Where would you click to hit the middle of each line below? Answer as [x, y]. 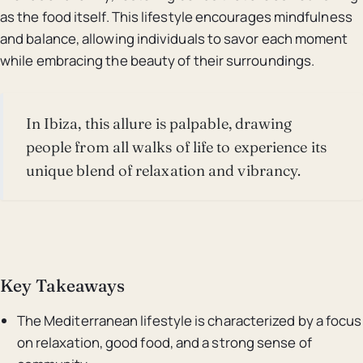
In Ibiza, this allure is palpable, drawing [159, 123]
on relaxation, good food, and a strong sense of [164, 343]
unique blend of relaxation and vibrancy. [163, 170]
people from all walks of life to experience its [176, 147]
